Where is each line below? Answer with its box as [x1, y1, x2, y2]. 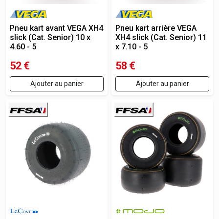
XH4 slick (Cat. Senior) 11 [115, 33, 207, 42]
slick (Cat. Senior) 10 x [10, 33, 90, 42]
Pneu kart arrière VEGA [115, 23, 197, 33]
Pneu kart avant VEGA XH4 [10, 23, 103, 33]
